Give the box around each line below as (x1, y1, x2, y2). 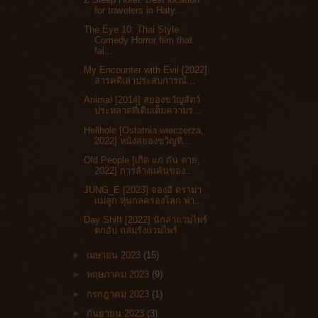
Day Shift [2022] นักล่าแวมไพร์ (84, 214, 208, 226)
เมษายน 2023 (87, 250, 144, 261)
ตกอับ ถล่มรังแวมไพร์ (94, 225, 178, 236)
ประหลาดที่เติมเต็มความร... (94, 105, 202, 116)
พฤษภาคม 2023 (87, 269, 153, 280)
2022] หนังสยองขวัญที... (94, 135, 192, 146)
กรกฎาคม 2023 (87, 288, 153, 300)
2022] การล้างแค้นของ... (94, 165, 194, 176)
